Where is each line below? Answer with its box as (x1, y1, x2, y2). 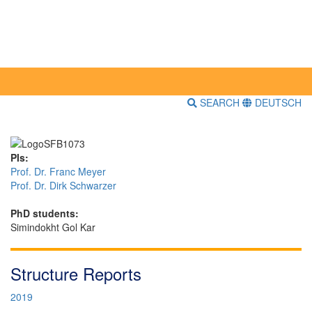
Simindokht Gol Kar (10, 219, 95, 234)
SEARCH (197, 95, 242, 110)
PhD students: (10, 205, 79, 220)
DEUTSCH (252, 95, 302, 110)
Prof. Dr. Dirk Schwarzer (10, 178, 116, 192)
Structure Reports (10, 260, 141, 286)
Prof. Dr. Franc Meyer (10, 164, 106, 178)
